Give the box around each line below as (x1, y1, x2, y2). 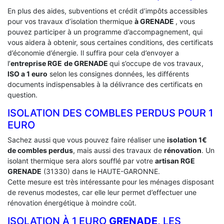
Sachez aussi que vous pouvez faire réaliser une (7, 135, 167, 144)
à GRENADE (134, 17, 175, 26)
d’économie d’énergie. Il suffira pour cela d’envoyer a (7, 48, 179, 57)
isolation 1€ (167, 135, 207, 144)
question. (7, 90, 37, 99)
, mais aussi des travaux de (73, 146, 164, 155)
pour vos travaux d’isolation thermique (7, 17, 134, 26)
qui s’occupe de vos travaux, (109, 59, 203, 68)
